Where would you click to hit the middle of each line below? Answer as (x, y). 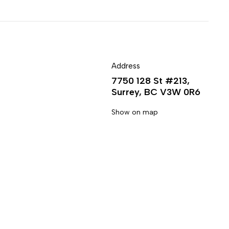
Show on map (135, 112)
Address (126, 66)
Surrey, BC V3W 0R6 (156, 92)
